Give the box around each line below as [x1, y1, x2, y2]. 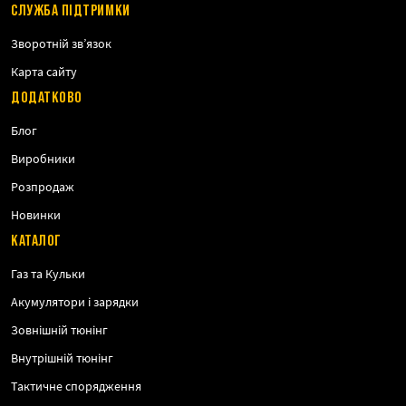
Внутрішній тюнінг [11, 350, 113, 367]
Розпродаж [11, 179, 74, 196]
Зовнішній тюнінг [11, 322, 108, 339]
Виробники [11, 150, 75, 168]
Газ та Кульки [11, 266, 85, 283]
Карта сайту [11, 63, 77, 81]
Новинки [11, 207, 61, 224]
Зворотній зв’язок [11, 35, 111, 53]
